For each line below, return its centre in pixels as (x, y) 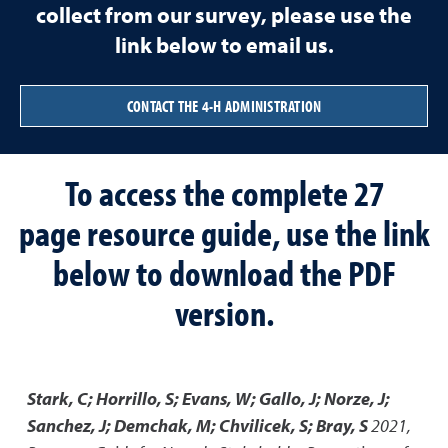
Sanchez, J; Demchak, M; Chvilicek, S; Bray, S (197, 425)
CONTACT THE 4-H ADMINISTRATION (224, 106)
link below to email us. (224, 45)
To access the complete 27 (224, 192)
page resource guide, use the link (224, 232)
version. (224, 312)
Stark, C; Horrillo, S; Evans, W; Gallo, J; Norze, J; (208, 398)
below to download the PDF (224, 272)
